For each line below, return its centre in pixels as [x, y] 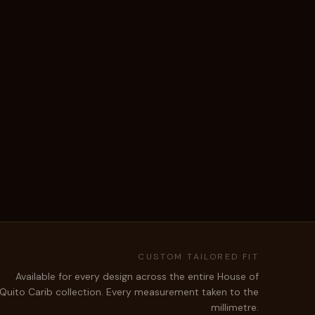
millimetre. [235, 307]
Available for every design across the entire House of [137, 276]
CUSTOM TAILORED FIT [198, 257]
